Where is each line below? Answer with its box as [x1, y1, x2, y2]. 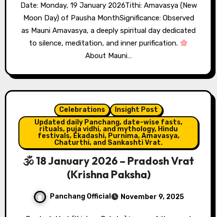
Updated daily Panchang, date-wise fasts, [34, 118, 183, 127]
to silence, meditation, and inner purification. [29, 39, 180, 48]
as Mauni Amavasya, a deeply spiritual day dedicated [21, 26, 196, 35]
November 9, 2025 [120, 193, 184, 201]
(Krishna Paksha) [66, 168, 151, 182]
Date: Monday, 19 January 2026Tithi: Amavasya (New [20, 1, 26, 10]
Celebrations [59, 106, 105, 114]
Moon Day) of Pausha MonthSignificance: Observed [23, 14, 194, 23]
